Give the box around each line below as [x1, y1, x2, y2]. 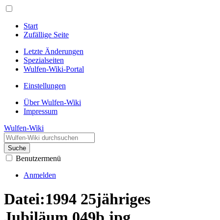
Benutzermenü [16, 154, 61, 163]
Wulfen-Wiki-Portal [24, 65, 84, 73]
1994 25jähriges [45, 190, 150, 208]
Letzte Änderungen [24, 47, 83, 55]
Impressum [24, 107, 57, 115]
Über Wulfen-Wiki [24, 98, 81, 107]
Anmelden [24, 171, 56, 179]
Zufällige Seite [24, 30, 69, 39]
